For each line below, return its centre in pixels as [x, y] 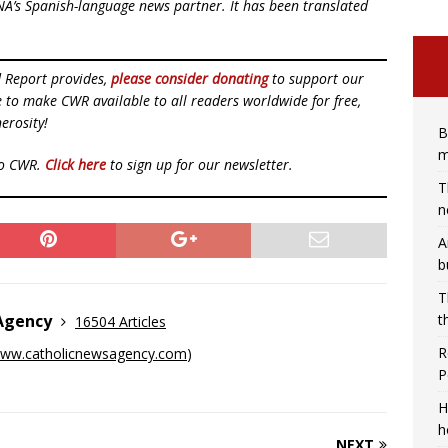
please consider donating [189, 79]
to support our [316, 79]
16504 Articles [120, 322]
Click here [75, 165]
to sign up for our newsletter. [199, 165]
